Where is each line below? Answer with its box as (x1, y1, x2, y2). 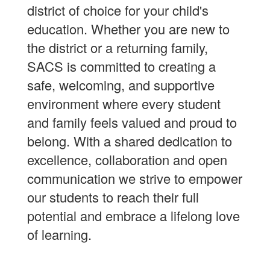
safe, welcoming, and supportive (27, 75, 215, 94)
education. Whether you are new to (27, 19, 230, 38)
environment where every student (27, 94, 221, 113)
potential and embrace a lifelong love (27, 206, 240, 225)
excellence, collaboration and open (27, 150, 227, 169)
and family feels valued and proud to (27, 113, 237, 131)
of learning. (27, 225, 95, 243)
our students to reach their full (27, 187, 199, 206)
